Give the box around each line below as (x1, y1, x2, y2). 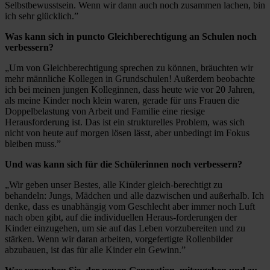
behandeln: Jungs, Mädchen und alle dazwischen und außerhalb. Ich (5, 190, 264, 201)
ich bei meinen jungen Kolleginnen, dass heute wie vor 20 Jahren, (5, 84, 255, 95)
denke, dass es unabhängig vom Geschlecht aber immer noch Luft (5, 201, 255, 212)
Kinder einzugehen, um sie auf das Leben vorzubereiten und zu (5, 223, 245, 234)
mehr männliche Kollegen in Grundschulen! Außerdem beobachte (5, 74, 255, 84)
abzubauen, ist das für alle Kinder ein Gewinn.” (5, 245, 186, 256)
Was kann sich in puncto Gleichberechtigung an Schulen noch (5, 31, 257, 42)
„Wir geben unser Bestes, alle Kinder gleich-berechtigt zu (5, 180, 222, 190)
